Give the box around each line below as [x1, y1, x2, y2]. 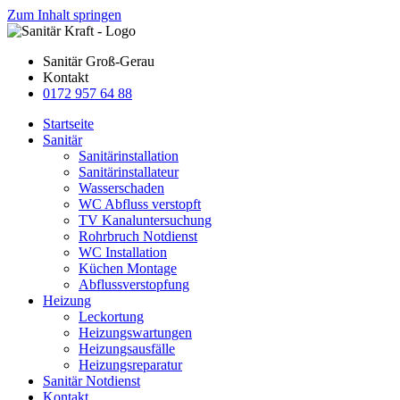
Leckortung [79, 309, 144, 324]
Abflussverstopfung [79, 277, 189, 292]
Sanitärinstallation [79, 148, 179, 163]
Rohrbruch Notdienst [79, 229, 197, 244]
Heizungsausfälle [79, 341, 175, 356]
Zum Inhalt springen [7, 7, 121, 22]
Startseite [43, 116, 94, 131]
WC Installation [79, 245, 167, 260]
